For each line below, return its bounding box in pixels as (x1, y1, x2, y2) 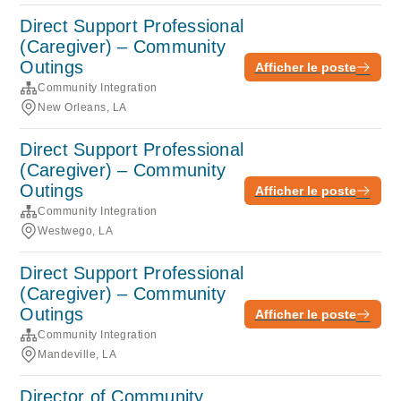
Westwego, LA (38, 225, 114, 237)
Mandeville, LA (38, 348, 117, 361)
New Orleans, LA (38, 101, 127, 114)
